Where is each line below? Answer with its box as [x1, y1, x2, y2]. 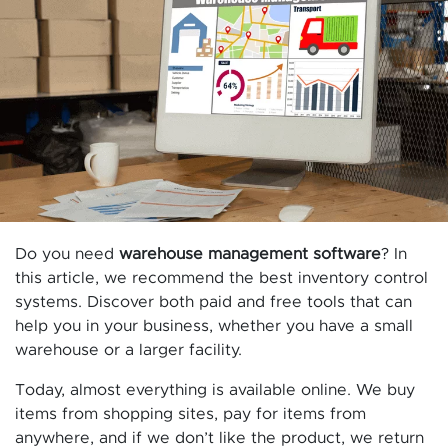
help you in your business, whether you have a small [15, 318, 413, 335]
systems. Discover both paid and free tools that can [15, 294, 412, 311]
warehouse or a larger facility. [15, 342, 242, 359]
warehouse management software [119, 246, 381, 263]
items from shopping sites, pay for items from [15, 406, 366, 423]
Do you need [15, 246, 119, 263]
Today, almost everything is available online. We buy [15, 382, 415, 399]
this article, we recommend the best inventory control [15, 270, 428, 287]
